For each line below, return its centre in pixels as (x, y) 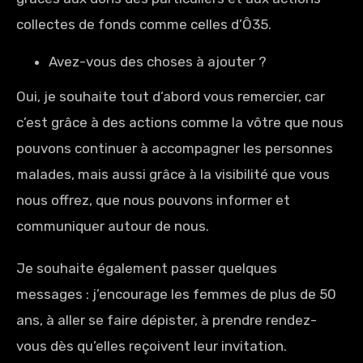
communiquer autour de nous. (114, 226)
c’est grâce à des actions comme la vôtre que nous (180, 122)
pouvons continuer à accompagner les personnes (175, 148)
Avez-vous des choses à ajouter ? (159, 62)
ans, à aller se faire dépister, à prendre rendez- (167, 320)
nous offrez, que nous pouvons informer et (153, 200)
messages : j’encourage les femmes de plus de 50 (176, 294)
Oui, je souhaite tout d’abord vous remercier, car (171, 96)
